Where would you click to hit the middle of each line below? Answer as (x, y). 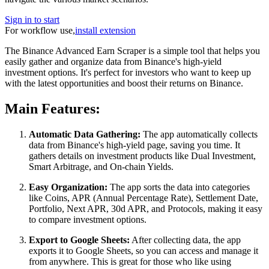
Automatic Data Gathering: (85, 134)
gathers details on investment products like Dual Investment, (142, 156)
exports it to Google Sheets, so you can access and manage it (144, 250)
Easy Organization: (68, 187)
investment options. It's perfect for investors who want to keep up (128, 72)
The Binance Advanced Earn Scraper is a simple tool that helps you (132, 50)
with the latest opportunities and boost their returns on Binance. (124, 83)
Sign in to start (32, 19)
